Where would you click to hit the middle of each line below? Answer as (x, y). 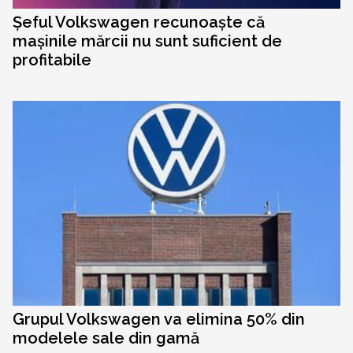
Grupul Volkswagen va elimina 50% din (159, 320)
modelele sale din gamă (106, 338)
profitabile (52, 60)
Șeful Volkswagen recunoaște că (139, 22)
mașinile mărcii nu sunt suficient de (147, 41)
